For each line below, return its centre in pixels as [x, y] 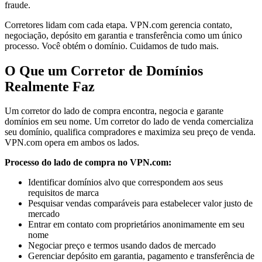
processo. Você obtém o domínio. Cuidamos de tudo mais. [112, 46]
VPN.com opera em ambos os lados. [72, 143]
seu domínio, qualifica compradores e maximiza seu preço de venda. [130, 132]
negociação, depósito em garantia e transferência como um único [123, 35]
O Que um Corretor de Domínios [104, 70]
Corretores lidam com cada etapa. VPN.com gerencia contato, [118, 25]
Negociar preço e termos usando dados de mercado [122, 246]
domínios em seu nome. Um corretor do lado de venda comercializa [129, 122]
